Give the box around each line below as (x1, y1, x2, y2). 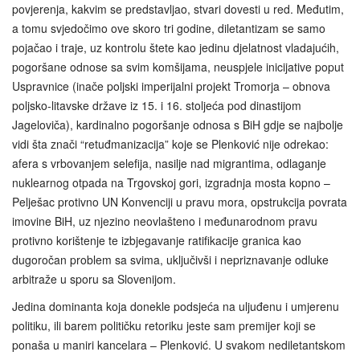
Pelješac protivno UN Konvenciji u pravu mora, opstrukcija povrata (12, 194, 347, 211)
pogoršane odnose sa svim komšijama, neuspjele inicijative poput (12, 59, 344, 76)
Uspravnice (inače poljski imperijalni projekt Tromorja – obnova (12, 78, 330, 95)
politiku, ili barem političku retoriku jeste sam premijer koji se (12, 317, 316, 334)
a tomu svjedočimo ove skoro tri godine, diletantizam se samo (12, 20, 325, 37)
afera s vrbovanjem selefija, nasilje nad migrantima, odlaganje (12, 155, 326, 172)
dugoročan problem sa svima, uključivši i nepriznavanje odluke (12, 252, 329, 268)
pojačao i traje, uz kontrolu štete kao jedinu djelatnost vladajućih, (12, 39, 339, 56)
